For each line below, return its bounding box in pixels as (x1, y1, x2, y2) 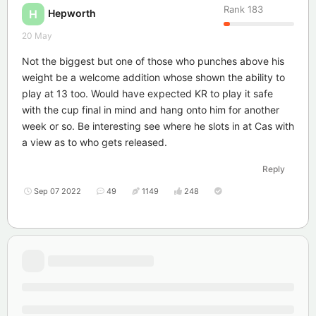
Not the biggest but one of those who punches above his (22, 54, 284, 67)
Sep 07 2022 (34, 186, 81, 196)
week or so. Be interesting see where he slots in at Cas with (22, 119, 294, 132)
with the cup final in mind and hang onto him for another (22, 103, 279, 116)
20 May (22, 30, 52, 41)
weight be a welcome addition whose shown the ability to (22, 71, 285, 83)
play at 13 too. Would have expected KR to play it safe (22, 87, 273, 99)
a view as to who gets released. (22, 135, 167, 148)
